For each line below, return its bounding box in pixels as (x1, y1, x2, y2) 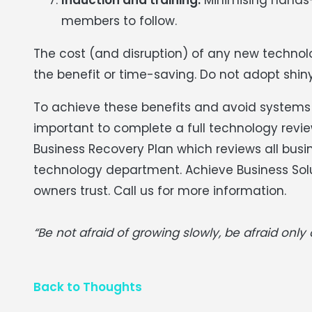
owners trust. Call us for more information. (33, 182, 286, 199)
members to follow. (61, 12, 177, 29)
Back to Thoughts (33, 278, 142, 295)
